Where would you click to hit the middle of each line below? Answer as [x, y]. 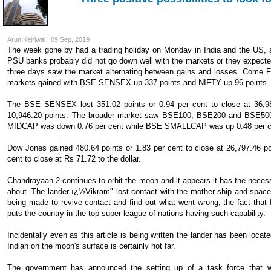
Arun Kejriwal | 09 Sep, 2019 [48, 39]
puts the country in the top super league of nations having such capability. [136, 213]
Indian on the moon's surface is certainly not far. [91, 246]
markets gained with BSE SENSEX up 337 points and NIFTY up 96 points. [138, 83]
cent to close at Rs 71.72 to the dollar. [74, 159]
